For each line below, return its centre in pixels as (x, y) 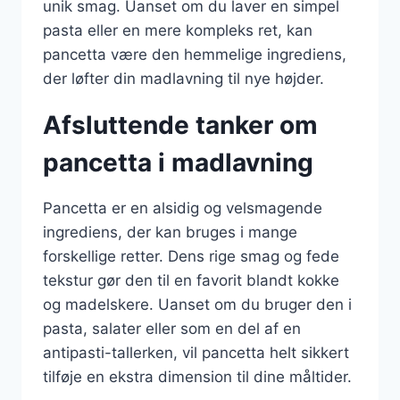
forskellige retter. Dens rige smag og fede (191, 256)
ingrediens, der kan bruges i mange (170, 232)
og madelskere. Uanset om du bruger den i (197, 304)
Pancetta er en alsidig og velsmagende (183, 208)
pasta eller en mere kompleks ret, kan (178, 30)
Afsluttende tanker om (180, 125)
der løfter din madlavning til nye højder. (183, 79)
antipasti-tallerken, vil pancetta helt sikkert (196, 353)
